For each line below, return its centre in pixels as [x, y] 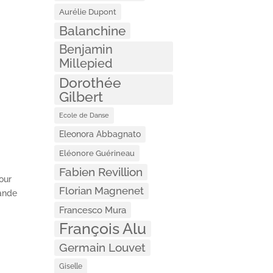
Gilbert [81, 96]
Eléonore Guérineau [97, 153]
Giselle [71, 266]
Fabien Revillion [101, 172]
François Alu [103, 229]
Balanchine [93, 30]
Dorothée [90, 82]
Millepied [86, 63]
